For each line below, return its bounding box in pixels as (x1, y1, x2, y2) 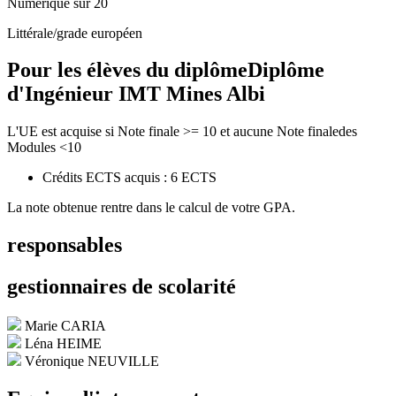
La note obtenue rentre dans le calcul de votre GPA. (7, 200, 295, 216)
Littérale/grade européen (7, 25, 142, 41)
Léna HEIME (25, 336, 102, 352)
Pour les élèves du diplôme (7, 58, 247, 82)
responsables (7, 233, 122, 257)
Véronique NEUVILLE (25, 354, 159, 369)
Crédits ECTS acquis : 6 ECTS (42, 170, 217, 186)
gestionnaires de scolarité (7, 275, 236, 299)
